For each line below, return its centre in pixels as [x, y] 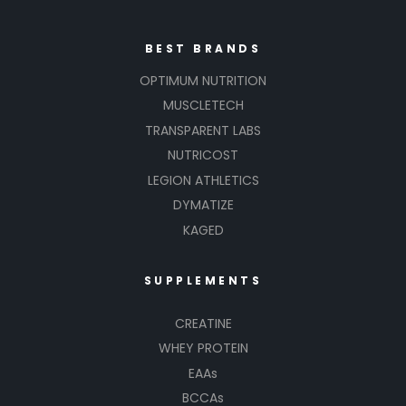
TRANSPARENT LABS [203, 130]
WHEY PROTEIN [203, 348]
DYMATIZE [203, 205]
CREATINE [203, 323]
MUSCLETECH [203, 106]
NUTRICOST [203, 155]
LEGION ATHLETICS [203, 180]
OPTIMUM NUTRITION [203, 80]
